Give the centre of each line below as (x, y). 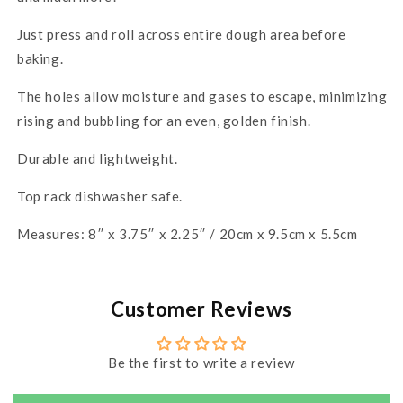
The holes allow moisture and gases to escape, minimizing (202, 96)
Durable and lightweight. (98, 158)
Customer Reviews (201, 309)
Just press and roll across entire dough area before (182, 34)
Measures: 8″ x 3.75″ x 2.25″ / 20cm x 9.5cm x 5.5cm (188, 233)
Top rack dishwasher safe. (100, 196)
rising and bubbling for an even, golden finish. (164, 120)
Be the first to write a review (201, 362)
